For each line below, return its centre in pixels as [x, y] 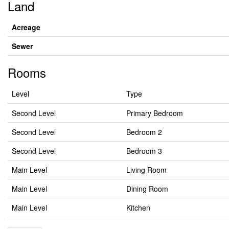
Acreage [26, 27]
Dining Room [147, 189]
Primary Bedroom [155, 113]
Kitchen [138, 208]
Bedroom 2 [144, 132]
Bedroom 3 [144, 151]
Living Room [146, 170]
